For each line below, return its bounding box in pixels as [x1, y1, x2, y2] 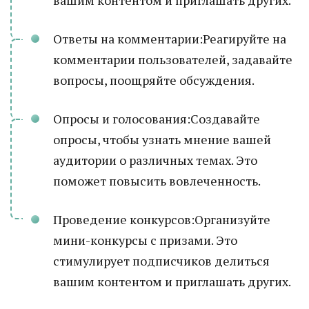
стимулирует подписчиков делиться [53, 252, 270, 269]
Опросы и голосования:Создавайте [53, 110, 260, 127]
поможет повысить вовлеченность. [53, 172, 261, 189]
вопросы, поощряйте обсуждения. [53, 72, 255, 88]
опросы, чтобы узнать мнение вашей [53, 131, 271, 148]
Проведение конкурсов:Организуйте [53, 211, 270, 228]
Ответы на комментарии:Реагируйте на [53, 30, 286, 47]
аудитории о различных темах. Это [53, 152, 257, 168]
